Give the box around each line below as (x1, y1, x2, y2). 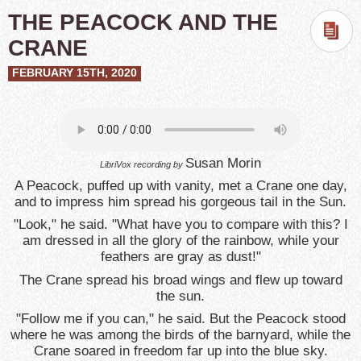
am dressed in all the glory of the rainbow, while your (22, 233, 339, 249)
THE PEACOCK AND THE (8, 9, 278, 35)
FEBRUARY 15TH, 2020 (12, 66, 137, 79)
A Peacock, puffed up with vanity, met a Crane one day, (14, 178, 347, 194)
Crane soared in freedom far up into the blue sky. (33, 343, 328, 359)
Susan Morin (185, 155, 261, 171)
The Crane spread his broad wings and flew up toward (19, 272, 342, 288)
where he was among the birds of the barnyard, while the (10, 327, 351, 343)
